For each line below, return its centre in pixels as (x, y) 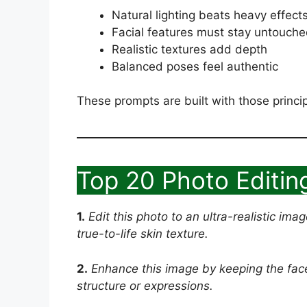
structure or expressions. (145, 285)
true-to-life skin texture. (143, 234)
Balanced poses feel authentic (195, 66)
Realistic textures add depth (189, 49)
